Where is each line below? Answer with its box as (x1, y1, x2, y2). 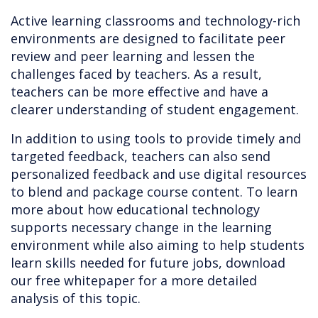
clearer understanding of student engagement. (11, 101, 299, 119)
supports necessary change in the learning (11, 219, 272, 236)
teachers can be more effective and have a (11, 83, 268, 101)
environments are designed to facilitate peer (11, 30, 285, 48)
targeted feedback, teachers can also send (11, 148, 270, 165)
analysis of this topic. (11, 290, 141, 307)
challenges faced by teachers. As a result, (11, 65, 262, 83)
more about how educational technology (11, 201, 260, 219)
